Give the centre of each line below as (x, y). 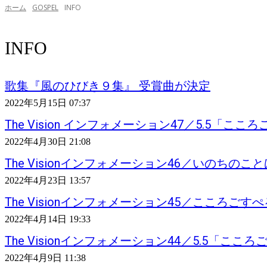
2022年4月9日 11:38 (45, 258)
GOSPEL (45, 8)
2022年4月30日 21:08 (48, 142)
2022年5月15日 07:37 (48, 103)
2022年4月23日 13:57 (48, 181)
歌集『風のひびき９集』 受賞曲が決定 (108, 86)
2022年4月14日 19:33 (48, 219)
